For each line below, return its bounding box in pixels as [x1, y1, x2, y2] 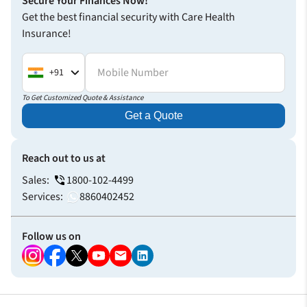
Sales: [22, 173, 49, 188]
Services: [22, 189, 63, 205]
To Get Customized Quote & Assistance [22, 93, 143, 103]
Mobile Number [97, 65, 169, 81]
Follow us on [22, 229, 81, 245]
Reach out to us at [22, 151, 106, 167]
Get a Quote [124, 110, 183, 122]
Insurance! [22, 26, 71, 42]
